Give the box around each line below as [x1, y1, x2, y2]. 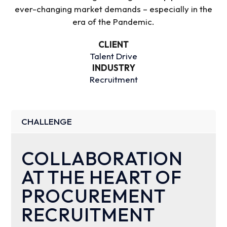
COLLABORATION [21, 146, 183, 171]
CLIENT [98, 39, 129, 50]
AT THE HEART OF [21, 165, 182, 190]
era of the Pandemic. [72, 16, 155, 27]
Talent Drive [90, 50, 137, 61]
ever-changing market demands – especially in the [15, 3, 212, 14]
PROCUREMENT [21, 184, 166, 208]
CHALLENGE [21, 116, 72, 127]
